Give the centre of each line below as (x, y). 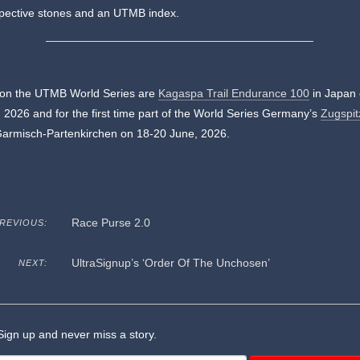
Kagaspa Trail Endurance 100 (234, 93)
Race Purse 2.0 (111, 222)
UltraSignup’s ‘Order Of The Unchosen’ (171, 262)
